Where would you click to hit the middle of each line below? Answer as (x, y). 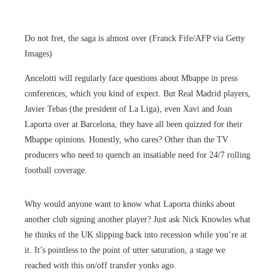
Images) (38, 53)
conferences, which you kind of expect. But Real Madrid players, (137, 93)
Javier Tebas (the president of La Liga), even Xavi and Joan (128, 109)
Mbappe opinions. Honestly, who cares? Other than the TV (126, 139)
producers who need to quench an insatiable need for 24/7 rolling (137, 155)
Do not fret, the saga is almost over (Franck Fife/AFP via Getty (135, 38)
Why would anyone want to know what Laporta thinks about (130, 204)
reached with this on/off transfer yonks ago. (100, 265)
